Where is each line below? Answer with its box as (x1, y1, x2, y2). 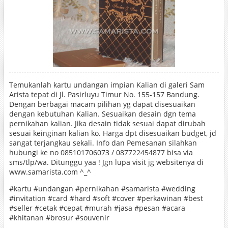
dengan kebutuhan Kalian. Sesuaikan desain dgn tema (9, 109, 196, 119)
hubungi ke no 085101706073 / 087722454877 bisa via (9, 148, 193, 157)
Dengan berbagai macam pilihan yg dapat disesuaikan (9, 99, 195, 109)
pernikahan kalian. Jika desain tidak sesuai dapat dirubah (9, 119, 206, 128)
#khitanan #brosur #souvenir (9, 213, 109, 222)
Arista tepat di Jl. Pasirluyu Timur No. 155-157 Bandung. (9, 90, 199, 99)
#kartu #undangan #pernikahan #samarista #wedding (9, 184, 195, 193)
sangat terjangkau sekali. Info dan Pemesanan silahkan (9, 138, 197, 148)
